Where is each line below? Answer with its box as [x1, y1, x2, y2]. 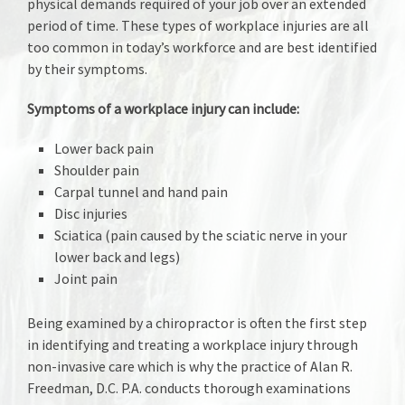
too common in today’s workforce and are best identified [27, 38, 377, 56]
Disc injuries [54, 204, 128, 222]
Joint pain [54, 269, 118, 287]
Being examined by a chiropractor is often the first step [27, 314, 367, 333]
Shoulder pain [54, 161, 140, 179]
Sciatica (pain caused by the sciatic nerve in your [54, 226, 348, 244]
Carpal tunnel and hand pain [54, 183, 229, 201]
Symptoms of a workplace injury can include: [27, 99, 299, 118]
